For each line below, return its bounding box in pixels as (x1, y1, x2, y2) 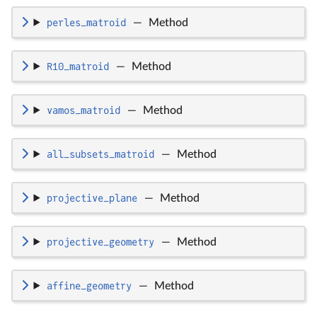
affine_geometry (46, 279, 132, 292)
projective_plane (46, 192, 137, 204)
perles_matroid (46, 16, 126, 28)
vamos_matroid (46, 104, 120, 116)
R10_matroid (46, 60, 109, 72)
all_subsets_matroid (46, 148, 154, 160)
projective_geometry (46, 236, 154, 248)
